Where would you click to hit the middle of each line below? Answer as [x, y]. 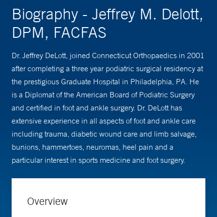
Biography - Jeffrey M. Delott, [108, 14]
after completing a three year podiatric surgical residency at [107, 68]
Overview [47, 201]
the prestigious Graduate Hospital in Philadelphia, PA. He [105, 81]
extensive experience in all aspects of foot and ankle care [104, 121]
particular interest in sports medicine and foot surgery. [98, 160]
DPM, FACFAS [59, 32]
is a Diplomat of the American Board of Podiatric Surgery [103, 94]
